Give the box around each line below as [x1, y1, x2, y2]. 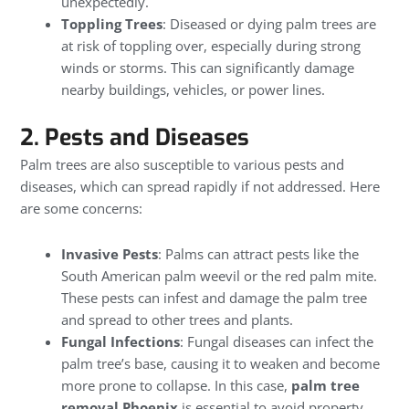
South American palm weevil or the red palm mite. [61, 267, 378, 286]
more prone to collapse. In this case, [61, 376, 292, 395]
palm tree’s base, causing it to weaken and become [61, 354, 381, 373]
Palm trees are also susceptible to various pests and [20, 154, 344, 173]
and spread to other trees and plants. [61, 310, 298, 330]
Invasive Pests [61, 245, 159, 264]
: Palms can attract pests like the [158, 245, 360, 264]
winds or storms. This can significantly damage [61, 58, 355, 78]
